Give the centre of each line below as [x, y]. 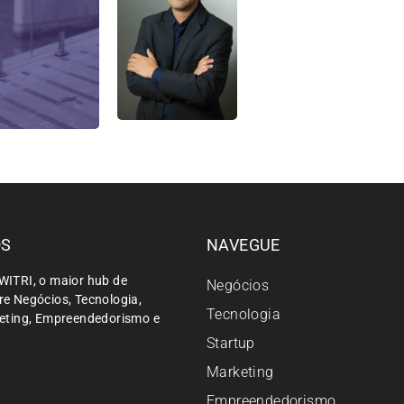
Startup [230, 343]
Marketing [240, 372]
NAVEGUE [243, 244]
